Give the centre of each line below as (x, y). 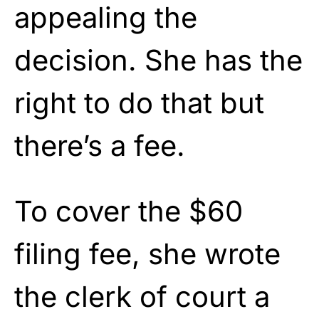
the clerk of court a (142, 296)
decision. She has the (158, 60)
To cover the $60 (129, 211)
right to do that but (139, 103)
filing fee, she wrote (147, 253)
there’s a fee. (100, 145)
